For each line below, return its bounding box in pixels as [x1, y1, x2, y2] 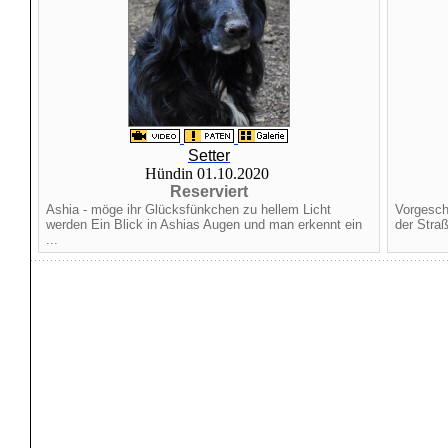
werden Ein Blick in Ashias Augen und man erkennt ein [46, 217, 362, 232]
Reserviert [170, 183, 248, 200]
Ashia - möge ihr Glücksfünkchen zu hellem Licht [46, 202, 331, 217]
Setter [188, 147, 230, 164]
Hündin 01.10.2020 [145, 165, 273, 182]
